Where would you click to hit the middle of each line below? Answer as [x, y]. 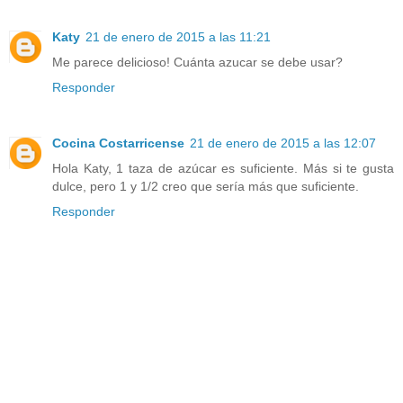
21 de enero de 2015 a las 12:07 [283, 143]
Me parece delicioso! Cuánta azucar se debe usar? [197, 62]
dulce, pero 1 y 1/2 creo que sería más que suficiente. [206, 186]
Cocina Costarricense [118, 143]
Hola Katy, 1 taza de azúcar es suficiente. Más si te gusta [223, 168]
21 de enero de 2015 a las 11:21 [178, 36]
